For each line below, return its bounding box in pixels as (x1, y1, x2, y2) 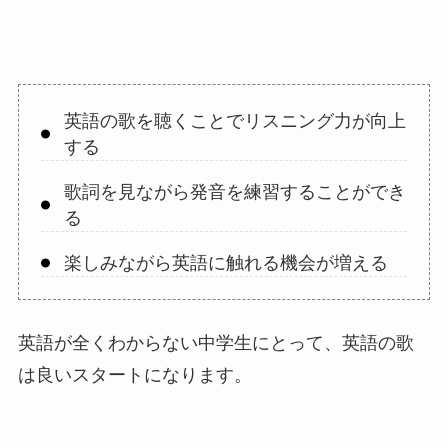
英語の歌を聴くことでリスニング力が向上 (63, 110, 406, 131)
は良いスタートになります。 (17, 364, 252, 385)
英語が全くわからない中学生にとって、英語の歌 (17, 332, 414, 353)
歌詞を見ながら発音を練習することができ (63, 181, 406, 202)
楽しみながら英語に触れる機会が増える (63, 252, 388, 273)
